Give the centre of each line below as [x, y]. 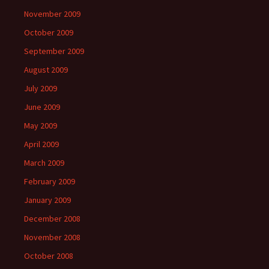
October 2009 [49, 32]
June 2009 [42, 107]
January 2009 [47, 200]
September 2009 [54, 51]
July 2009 [41, 88]
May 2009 [41, 125]
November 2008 [52, 237]
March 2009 [44, 163]
